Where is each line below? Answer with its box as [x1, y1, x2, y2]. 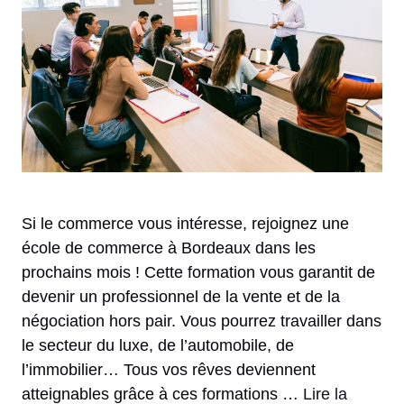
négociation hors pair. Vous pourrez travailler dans [22, 312, 381, 331]
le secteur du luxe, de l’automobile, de [22, 336, 294, 355]
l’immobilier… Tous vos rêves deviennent [22, 361, 316, 380]
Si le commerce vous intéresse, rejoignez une [22, 215, 349, 234]
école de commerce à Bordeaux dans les [22, 239, 316, 258]
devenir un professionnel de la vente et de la [22, 288, 340, 307]
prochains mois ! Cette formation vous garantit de [22, 263, 375, 282]
